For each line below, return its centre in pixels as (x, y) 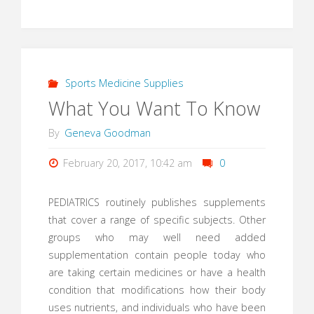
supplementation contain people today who (157, 254)
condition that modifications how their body (157, 289)
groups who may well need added (157, 237)
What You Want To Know (154, 108)
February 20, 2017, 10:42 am (128, 163)
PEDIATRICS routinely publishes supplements (157, 202)
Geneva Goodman (107, 132)
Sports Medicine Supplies (124, 83)
